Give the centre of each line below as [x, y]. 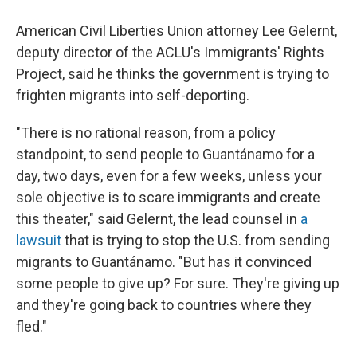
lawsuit [39, 240]
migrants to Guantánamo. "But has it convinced [164, 262]
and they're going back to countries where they [164, 305]
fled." [31, 326]
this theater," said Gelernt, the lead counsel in [158, 219]
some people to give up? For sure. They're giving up [178, 283]
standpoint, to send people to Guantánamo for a [165, 154]
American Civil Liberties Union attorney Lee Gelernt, [177, 31]
